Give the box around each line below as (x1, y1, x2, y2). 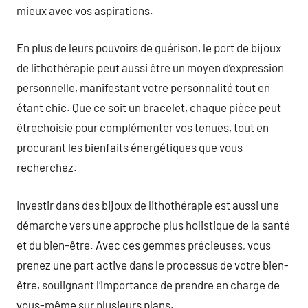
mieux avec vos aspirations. (16, 3, 153, 17)
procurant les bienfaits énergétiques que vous (16, 140, 243, 154)
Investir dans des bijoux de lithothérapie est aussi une (16, 197, 279, 212)
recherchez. (16, 160, 77, 174)
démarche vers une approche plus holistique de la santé (16, 217, 290, 232)
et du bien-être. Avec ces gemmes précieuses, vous (16, 237, 271, 252)
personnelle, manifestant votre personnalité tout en (16, 80, 270, 94)
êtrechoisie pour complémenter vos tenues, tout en (16, 120, 269, 134)
